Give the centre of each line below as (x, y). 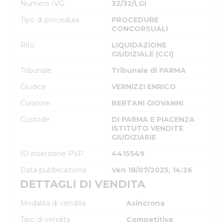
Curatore (35, 103)
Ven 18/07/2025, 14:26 (152, 170)
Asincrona (145, 203)
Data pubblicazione (54, 170)
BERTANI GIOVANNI (147, 103)
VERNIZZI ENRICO (144, 87)
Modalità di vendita (53, 203)
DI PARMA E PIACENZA (153, 119)
